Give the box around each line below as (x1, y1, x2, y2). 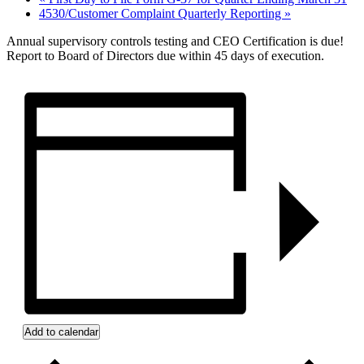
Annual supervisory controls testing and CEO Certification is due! (6, 33, 344, 48)
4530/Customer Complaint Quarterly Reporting (39, 6, 284, 20)
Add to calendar (24, 325, 98, 338)
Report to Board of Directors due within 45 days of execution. (6, 48, 324, 63)
